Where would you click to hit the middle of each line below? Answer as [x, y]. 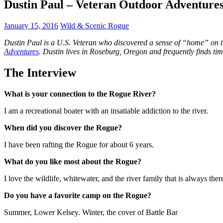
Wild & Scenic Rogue [95, 25]
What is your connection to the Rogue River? [80, 94]
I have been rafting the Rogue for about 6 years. [79, 144]
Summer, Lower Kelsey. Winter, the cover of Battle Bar [91, 212]
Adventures [21, 51]
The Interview [40, 72]
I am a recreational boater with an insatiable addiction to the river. [106, 111]
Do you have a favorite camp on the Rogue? [78, 195]
